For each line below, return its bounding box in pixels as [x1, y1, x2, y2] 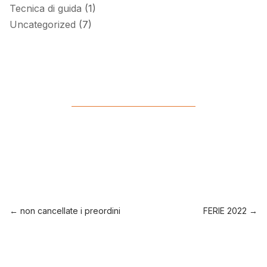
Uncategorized [10, 18, 76, 30]
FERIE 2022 [203, 205, 247, 216]
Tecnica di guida [10, 2, 82, 14]
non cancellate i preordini [20, 205, 121, 216]
